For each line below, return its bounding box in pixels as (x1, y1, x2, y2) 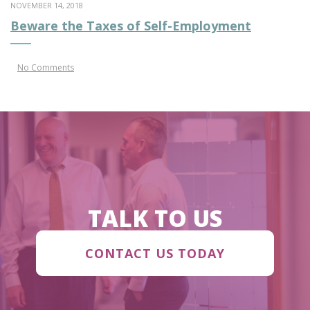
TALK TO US (88, 202, 222, 234)
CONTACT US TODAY (85, 244, 225, 262)
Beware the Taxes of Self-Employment (10, 17, 251, 34)
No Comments (17, 61, 74, 73)
